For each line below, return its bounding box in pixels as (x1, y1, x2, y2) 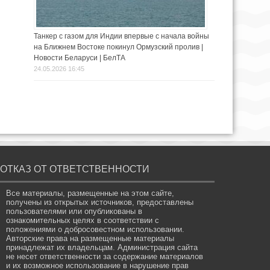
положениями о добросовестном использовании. (6, 225, 185, 234)
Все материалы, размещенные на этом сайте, (6, 189, 175, 198)
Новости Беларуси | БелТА (34, 54, 125, 63)
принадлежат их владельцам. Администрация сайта (6, 243, 198, 253)
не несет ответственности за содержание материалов (6, 252, 204, 262)
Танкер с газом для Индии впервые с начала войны (34, 32, 209, 41)
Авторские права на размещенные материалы (6, 234, 175, 243)
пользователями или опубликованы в (6, 207, 143, 216)
